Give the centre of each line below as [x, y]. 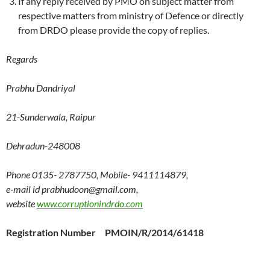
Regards [22, 59]
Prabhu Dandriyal [41, 88]
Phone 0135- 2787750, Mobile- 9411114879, [97, 175]
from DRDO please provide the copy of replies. [114, 30]
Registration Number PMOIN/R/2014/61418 [105, 233]
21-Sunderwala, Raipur [51, 117]
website [21, 204]
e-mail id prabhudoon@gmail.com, [72, 189]
